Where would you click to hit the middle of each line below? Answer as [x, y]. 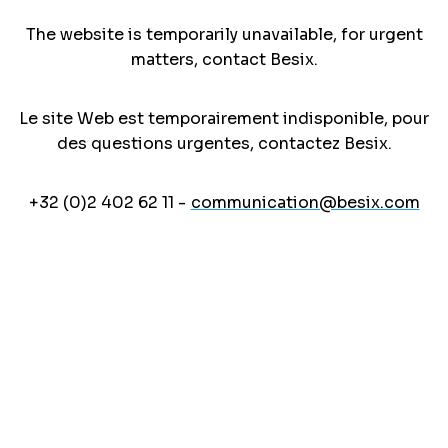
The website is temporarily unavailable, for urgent [224, 34]
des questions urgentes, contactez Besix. [224, 143]
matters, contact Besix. [224, 59]
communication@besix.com [305, 202]
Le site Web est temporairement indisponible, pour [224, 118]
